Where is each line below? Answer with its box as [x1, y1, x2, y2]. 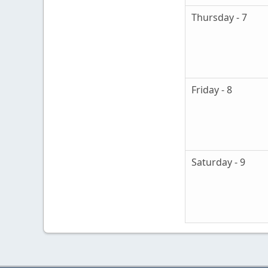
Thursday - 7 [191, 11, 247, 25]
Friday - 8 [191, 83, 232, 97]
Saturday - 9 [191, 156, 245, 169]
